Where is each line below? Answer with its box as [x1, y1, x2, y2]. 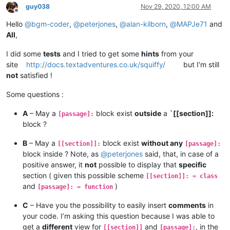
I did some [6, 49, 43, 59]
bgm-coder [31, 20, 69, 29]
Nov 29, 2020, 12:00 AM [141, 3, 211, 11]
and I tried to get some [61, 49, 141, 59]
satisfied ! [18, 71, 52, 80]
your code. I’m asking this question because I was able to [23, 212, 215, 221]
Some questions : [6, 90, 64, 99]
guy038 [26, 3, 50, 11]
